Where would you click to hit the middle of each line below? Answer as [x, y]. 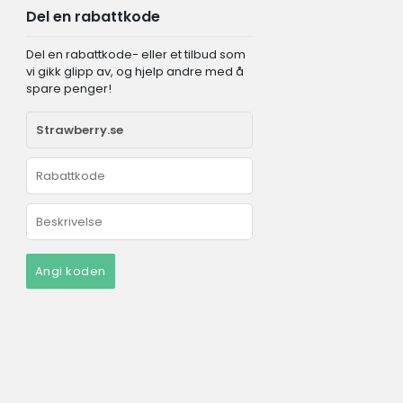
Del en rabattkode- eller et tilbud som [135, 54]
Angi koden [70, 271]
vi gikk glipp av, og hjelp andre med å [134, 71]
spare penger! [68, 88]
